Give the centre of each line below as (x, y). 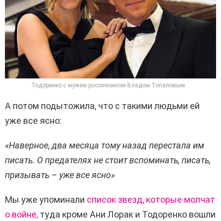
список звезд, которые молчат (151, 200)
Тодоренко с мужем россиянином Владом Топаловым (108, 85)
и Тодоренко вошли (174, 215)
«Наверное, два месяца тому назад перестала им (105, 146)
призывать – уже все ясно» (60, 175)
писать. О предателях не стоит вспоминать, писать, (108, 160)
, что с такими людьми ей (147, 106)
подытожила (68, 106)
